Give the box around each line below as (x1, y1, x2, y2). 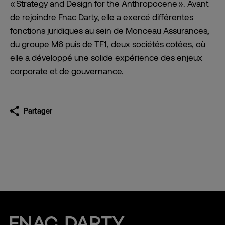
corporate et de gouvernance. (10, 66, 124, 76)
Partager (24, 106, 52, 115)
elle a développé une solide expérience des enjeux (10, 52, 202, 63)
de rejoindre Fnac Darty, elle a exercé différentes (10, 12, 193, 22)
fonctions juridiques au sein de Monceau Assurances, (10, 25, 209, 36)
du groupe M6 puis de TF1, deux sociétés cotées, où (10, 39, 205, 49)
